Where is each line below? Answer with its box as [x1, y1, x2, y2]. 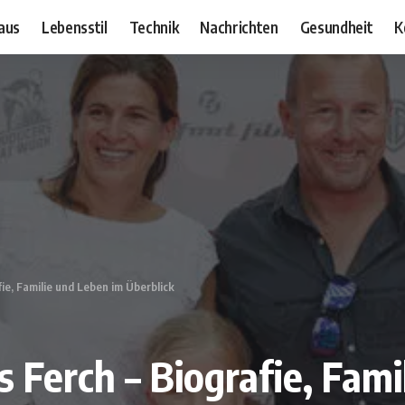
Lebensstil [42, 16, 108, 37]
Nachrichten [200, 16, 278, 37]
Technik [128, 16, 179, 37]
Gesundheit [299, 16, 373, 37]
